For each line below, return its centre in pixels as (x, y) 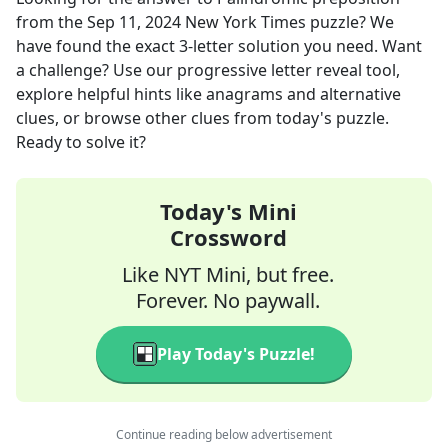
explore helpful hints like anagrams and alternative (208, 94)
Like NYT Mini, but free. (228, 274)
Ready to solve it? (81, 142)
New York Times (245, 22)
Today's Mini (228, 211)
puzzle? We (350, 22)
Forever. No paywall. (228, 300)
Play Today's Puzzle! (236, 354)
